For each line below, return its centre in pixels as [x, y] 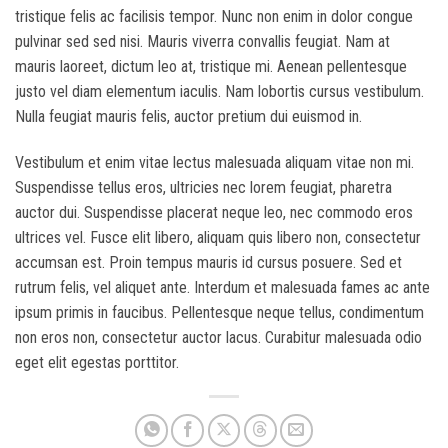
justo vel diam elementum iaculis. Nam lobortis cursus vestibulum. [219, 91]
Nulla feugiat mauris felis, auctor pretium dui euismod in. [188, 116]
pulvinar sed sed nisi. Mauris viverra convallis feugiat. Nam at [202, 41]
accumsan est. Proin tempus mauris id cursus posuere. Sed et [208, 262]
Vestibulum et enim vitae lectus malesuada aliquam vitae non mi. [214, 162]
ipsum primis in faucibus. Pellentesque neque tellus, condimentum [219, 312]
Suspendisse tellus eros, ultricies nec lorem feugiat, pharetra [203, 187]
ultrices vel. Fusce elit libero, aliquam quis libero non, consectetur [218, 237]
